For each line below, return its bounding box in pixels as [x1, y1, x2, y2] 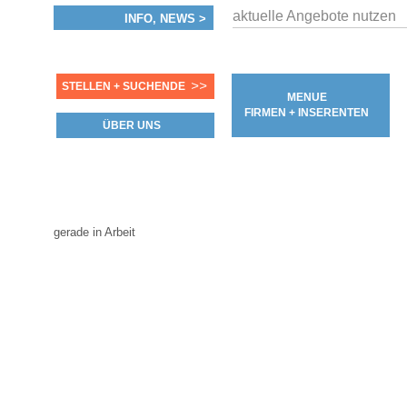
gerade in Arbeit [53, 225, 135, 239]
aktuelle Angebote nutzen [233, 8, 397, 24]
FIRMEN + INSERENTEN [244, 106, 370, 119]
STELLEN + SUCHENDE [61, 80, 185, 93]
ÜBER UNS [102, 119, 161, 132]
